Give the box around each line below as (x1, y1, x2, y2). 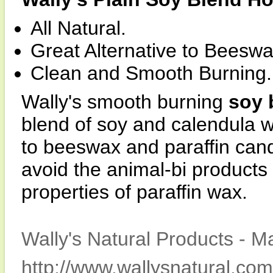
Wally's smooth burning (21, 91, 229, 113)
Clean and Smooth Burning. (30, 62, 272, 84)
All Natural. (30, 17, 126, 39)
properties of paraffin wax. (21, 181, 247, 203)
